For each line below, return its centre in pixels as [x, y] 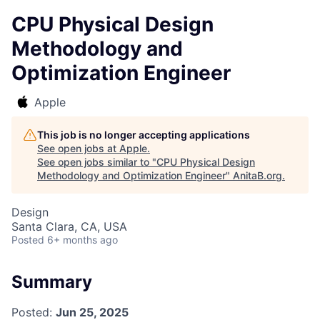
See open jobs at [78, 148]
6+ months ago [82, 240]
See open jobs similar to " [97, 162]
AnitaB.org [257, 175]
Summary [52, 282]
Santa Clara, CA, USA [69, 226]
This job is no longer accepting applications [144, 135]
